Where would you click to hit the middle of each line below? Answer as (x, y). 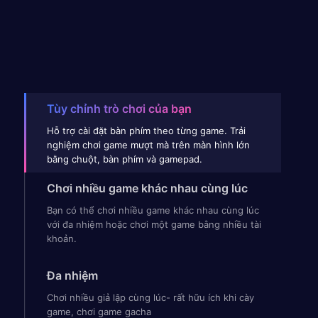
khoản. (61, 239)
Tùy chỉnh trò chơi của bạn (119, 108)
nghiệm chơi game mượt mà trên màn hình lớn (148, 144)
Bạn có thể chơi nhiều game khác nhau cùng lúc (153, 210)
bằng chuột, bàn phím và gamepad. (124, 159)
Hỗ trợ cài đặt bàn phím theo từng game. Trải (146, 130)
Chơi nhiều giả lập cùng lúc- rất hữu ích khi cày (150, 297)
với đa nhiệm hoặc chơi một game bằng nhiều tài (154, 225)
